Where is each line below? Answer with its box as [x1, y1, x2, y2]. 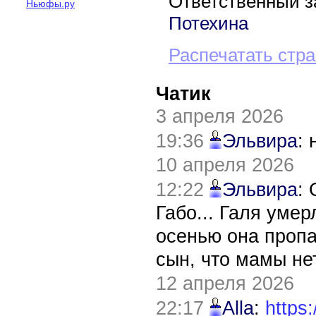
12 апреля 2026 [156, 272, 294, 294]
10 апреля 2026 [156, 154, 294, 176]
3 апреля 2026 [156, 105, 284, 127]
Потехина [169, 13, 248, 35]
